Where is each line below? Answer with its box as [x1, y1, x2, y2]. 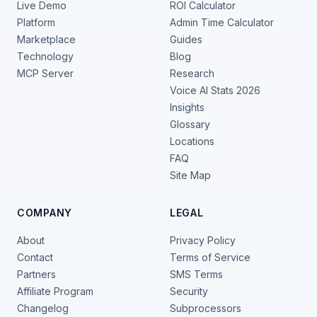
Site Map [170, 169, 211, 181]
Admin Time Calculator [170, 16, 274, 28]
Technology [17, 50, 74, 62]
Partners [17, 268, 56, 280]
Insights [170, 101, 204, 113]
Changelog [17, 302, 69, 314]
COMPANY [17, 207, 72, 219]
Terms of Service [170, 251, 250, 263]
